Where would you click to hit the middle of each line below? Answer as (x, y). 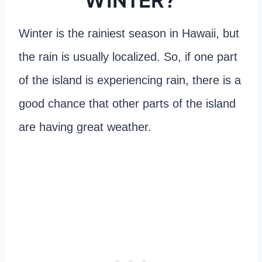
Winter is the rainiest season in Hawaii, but (129, 33)
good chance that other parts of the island (127, 103)
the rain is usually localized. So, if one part (128, 56)
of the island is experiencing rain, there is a (130, 80)
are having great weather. (87, 127)
